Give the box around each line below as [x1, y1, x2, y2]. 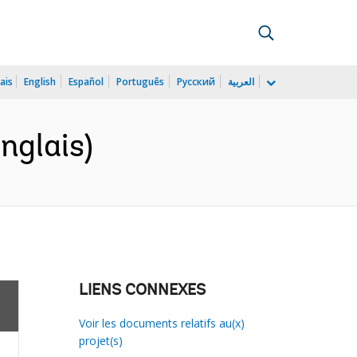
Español [69, 75, 104, 88]
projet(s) [78, 333, 123, 348]
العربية [228, 75, 254, 88]
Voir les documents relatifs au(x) [78, 316, 245, 331]
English [24, 75, 56, 88]
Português [116, 75, 164, 88]
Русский [177, 75, 215, 88]
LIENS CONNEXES [78, 283, 206, 299]
